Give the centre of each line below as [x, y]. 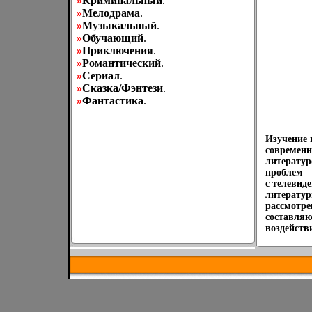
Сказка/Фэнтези [123, 88]
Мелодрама [111, 13]
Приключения [118, 50]
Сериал [101, 76]
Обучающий [113, 38]
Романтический [122, 63]
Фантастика [113, 101]
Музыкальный [119, 25]
